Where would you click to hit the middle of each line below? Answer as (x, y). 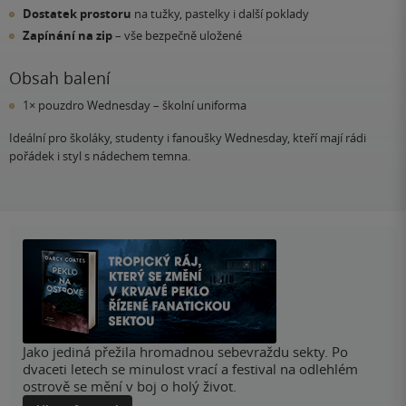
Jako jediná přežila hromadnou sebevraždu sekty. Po (185, 352)
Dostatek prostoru (77, 14)
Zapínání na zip (68, 35)
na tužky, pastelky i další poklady (220, 14)
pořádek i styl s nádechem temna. (100, 155)
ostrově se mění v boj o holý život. (130, 387)
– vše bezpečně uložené (177, 35)
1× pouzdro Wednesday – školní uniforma (135, 105)
